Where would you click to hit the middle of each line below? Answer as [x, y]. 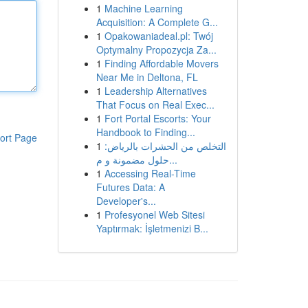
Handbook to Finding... [145, 132]
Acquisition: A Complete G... [157, 22]
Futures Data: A [130, 187]
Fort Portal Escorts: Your [157, 118]
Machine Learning [143, 8]
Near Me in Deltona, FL [147, 77]
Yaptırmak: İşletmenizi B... [152, 228]
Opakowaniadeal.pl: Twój [158, 36]
